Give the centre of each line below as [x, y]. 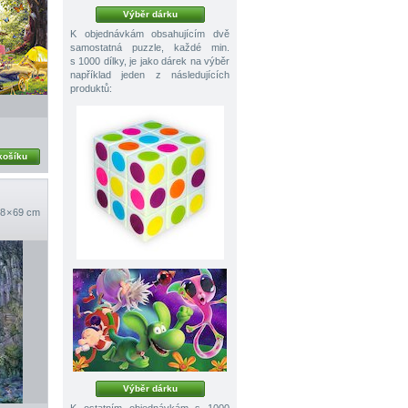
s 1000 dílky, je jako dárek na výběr [150, 61]
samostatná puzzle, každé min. [150, 48]
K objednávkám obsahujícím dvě [150, 34]
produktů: [91, 89]
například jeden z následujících [150, 75]
